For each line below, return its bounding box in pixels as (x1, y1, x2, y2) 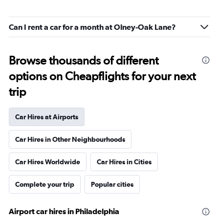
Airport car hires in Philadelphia (9, 207, 119, 216)
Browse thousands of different (9, 53, 158, 67)
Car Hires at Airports (15, 113, 78, 121)
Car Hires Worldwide (15, 158, 80, 166)
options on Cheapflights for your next (9, 69, 196, 83)
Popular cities (91, 180, 133, 188)
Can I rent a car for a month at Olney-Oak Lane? (9, 22, 176, 31)
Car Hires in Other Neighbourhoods (15, 135, 125, 143)
